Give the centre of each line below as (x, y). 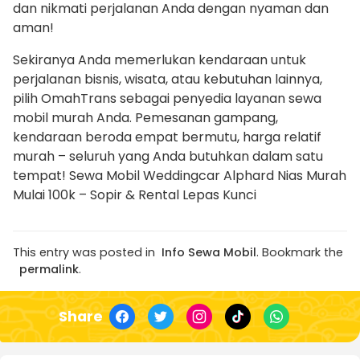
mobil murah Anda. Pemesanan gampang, (145, 118)
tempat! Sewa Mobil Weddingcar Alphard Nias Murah (180, 176)
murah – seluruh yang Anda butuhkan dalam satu (168, 157)
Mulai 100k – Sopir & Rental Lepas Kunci (135, 195)
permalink (49, 270)
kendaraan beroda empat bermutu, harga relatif (167, 137)
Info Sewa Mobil (209, 253)
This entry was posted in (84, 253)
